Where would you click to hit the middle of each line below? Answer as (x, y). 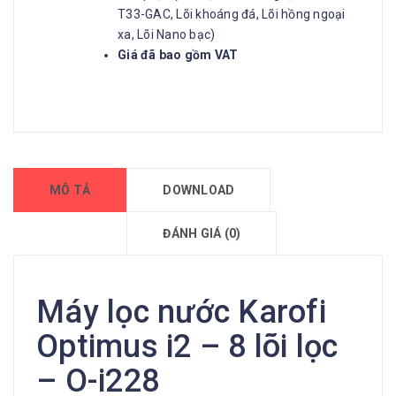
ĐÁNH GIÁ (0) (202, 233)
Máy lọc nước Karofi (181, 312)
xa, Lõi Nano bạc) (167, 34)
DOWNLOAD (199, 190)
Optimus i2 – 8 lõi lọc (187, 346)
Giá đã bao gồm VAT (178, 55)
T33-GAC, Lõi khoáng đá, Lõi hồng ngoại (232, 14)
